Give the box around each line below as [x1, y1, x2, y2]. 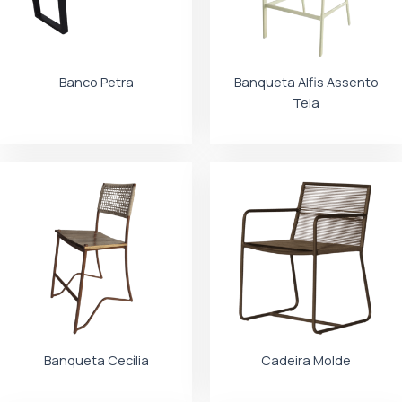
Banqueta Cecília [43, 351, 149, 370]
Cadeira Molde [261, 351, 351, 370]
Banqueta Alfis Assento [233, 73, 379, 92]
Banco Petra [58, 73, 134, 92]
